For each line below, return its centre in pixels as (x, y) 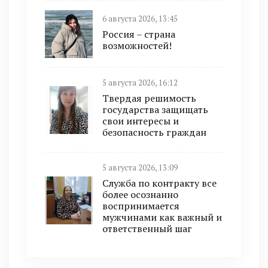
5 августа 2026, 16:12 (140, 83)
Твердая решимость (149, 98)
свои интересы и (141, 121)
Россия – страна (139, 34)
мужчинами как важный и (162, 217)
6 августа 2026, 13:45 (140, 19)
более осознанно (140, 194)
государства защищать (155, 109)
